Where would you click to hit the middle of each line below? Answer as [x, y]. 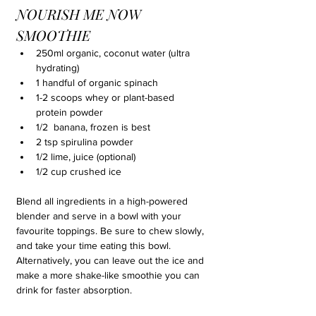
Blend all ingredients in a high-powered [103, 201]
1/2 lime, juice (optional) [86, 157]
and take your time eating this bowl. [95, 245]
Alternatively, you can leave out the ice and [111, 260]
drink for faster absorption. [74, 290]
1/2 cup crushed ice [79, 171]
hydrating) [57, 68]
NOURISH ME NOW [80, 14]
